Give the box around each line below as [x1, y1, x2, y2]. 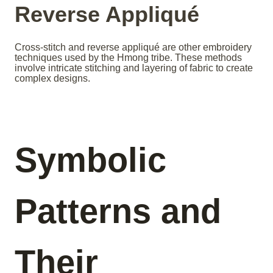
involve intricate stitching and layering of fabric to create [15, 63, 253, 74]
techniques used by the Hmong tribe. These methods [15, 52, 242, 63]
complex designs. [15, 73, 90, 84]
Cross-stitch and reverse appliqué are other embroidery [15, 42, 252, 53]
